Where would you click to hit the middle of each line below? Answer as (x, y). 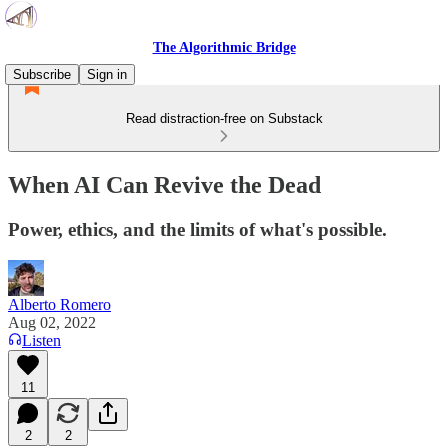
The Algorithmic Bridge (224, 47)
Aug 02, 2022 (52, 322)
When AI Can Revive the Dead (164, 184)
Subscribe (42, 74)
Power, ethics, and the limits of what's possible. (197, 229)
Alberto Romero (59, 304)
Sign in (107, 74)
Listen (41, 340)
